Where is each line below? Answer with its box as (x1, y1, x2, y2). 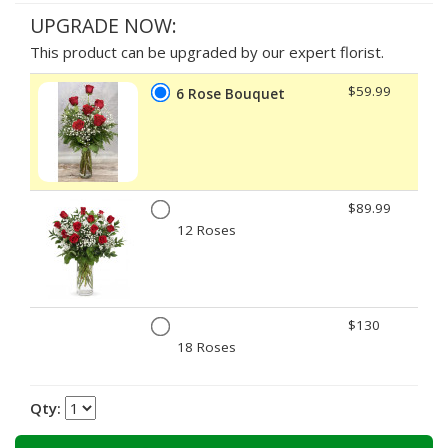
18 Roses (177, 337, 236, 356)
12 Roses (177, 220, 236, 239)
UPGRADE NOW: (30, 11, 177, 39)
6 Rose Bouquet (176, 84, 285, 103)
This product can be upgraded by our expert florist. (30, 41, 384, 62)
